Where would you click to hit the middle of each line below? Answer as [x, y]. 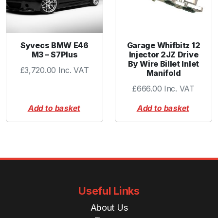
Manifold [163, 73]
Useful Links [109, 191]
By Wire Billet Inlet [163, 64]
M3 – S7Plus [54, 55]
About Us [109, 207]
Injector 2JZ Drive [163, 55]
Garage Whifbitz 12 [163, 45]
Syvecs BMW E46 [54, 45]
